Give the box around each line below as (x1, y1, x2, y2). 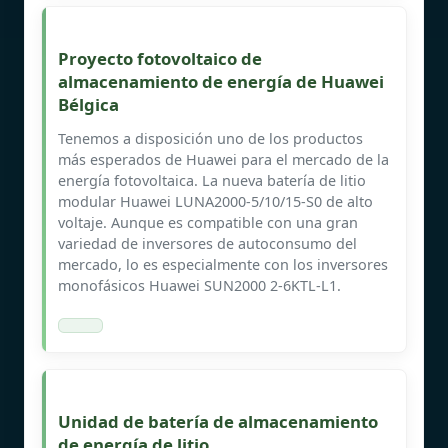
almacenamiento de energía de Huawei (58, 69, 384, 93)
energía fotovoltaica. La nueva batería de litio (58, 170, 366, 190)
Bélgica (58, 92, 119, 116)
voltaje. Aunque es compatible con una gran (58, 212, 358, 232)
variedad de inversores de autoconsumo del (58, 233, 357, 253)
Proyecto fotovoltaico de (58, 46, 262, 70)
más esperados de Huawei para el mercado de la (58, 149, 389, 169)
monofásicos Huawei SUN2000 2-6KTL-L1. (58, 275, 341, 295)
